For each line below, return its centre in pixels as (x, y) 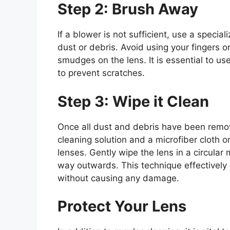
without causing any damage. (118, 178)
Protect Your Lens (122, 206)
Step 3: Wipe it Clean (133, 101)
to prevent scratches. (101, 73)
